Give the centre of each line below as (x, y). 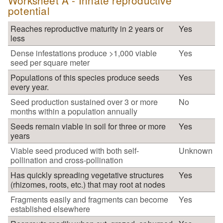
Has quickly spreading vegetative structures (87, 175)
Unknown (196, 150)
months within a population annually (74, 111)
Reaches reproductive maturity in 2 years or (87, 28)
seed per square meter (50, 62)
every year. (30, 87)
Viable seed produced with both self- (75, 150)
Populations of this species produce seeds (85, 77)
